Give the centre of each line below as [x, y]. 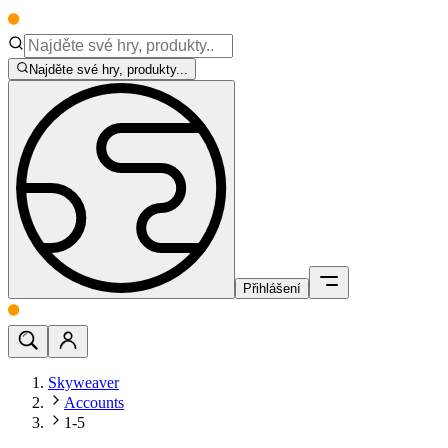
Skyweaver [83, 383]
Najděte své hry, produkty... [109, 70]
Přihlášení [272, 289]
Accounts [94, 403]
